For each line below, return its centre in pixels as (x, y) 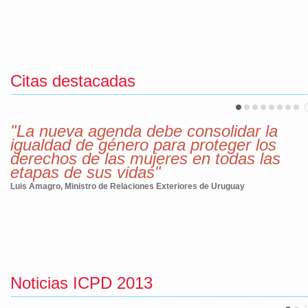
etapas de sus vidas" (86, 172)
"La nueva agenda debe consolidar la (144, 131)
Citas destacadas (73, 81)
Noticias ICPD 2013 (81, 283)
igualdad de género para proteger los (143, 145)
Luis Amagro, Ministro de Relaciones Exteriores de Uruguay (128, 186)
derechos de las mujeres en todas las (145, 158)
